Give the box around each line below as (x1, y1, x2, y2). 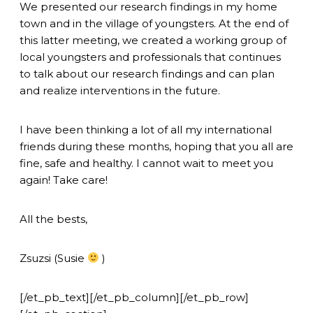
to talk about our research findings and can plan (20, 66, 275, 80)
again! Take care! (20, 173, 108, 187)
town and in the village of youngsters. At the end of (20, 16, 289, 30)
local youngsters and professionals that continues (20, 50, 281, 64)
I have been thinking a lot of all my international (20, 122, 272, 136)
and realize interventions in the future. (20, 83, 220, 97)
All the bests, (20, 212, 87, 226)
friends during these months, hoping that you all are (20, 139, 293, 153)
